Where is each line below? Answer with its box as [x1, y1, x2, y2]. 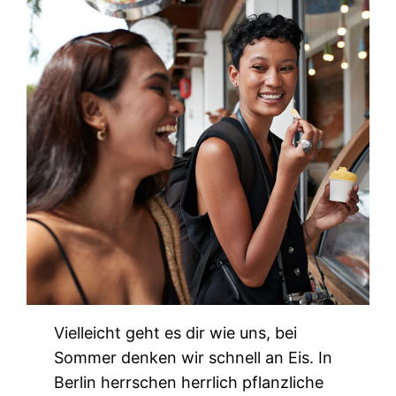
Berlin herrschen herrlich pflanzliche [54, 373, 324, 392]
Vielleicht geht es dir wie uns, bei [54, 324, 298, 343]
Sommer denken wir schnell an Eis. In [54, 348, 333, 368]
